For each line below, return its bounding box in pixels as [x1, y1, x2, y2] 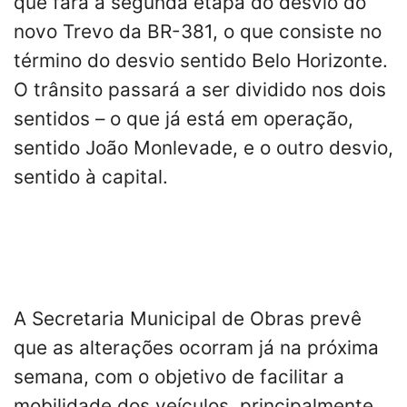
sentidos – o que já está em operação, [14, 106, 353, 130]
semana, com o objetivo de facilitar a [14, 364, 344, 388]
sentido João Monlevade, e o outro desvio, [14, 135, 393, 159]
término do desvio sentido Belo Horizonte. [14, 48, 388, 72]
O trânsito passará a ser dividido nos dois [14, 77, 386, 101]
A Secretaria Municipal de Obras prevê [14, 306, 362, 330]
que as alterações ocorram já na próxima [14, 335, 379, 359]
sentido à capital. [14, 164, 168, 188]
